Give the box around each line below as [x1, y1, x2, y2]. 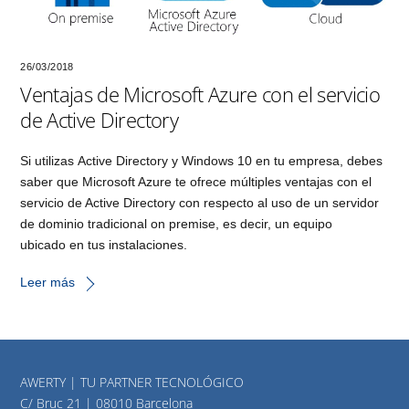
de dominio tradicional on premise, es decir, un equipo [20, 215, 333, 231]
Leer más [20, 275, 76, 290]
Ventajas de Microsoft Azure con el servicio [20, 79, 381, 108]
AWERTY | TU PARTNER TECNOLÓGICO [20, 373, 245, 392]
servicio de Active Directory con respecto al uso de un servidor [20, 194, 380, 210]
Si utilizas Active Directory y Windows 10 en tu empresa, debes [20, 152, 383, 168]
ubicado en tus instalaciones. [20, 236, 188, 252]
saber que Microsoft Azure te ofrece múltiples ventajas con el [20, 173, 372, 189]
